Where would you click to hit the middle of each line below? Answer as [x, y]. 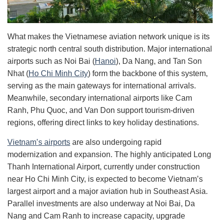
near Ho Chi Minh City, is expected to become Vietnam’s [105, 179]
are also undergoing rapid [116, 142]
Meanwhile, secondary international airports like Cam [100, 98]
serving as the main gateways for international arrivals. [102, 86]
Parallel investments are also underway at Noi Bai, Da [101, 204]
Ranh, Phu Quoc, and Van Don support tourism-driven [101, 110]
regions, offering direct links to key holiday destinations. [103, 123]
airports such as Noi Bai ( [51, 61]
